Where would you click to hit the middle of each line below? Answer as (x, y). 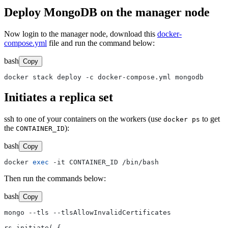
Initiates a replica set (59, 97)
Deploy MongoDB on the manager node (107, 12)
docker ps (182, 120)
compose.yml (25, 43)
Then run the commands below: (55, 179)
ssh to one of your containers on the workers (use (84, 119)
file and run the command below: (101, 43)
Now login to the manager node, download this (81, 34)
